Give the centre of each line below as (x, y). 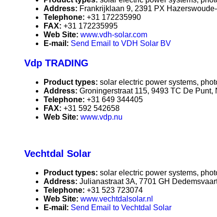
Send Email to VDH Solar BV (121, 44)
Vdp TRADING (56, 63)
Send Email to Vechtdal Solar (121, 208)
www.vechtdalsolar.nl (117, 199)
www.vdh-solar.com (114, 35)
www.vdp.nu (101, 117)
